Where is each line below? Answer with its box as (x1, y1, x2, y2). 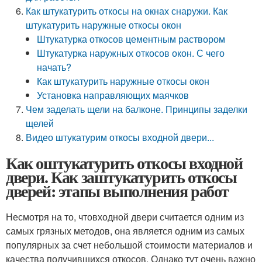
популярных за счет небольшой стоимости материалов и (6, 238, 253, 251)
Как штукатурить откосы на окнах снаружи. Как (26, 4, 228, 18)
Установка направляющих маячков (37, 88, 189, 102)
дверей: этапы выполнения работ (6, 179, 229, 203)
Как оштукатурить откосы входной (6, 151, 243, 175)
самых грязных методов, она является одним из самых (6, 224, 244, 237)
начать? (37, 60, 72, 74)
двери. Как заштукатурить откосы (6, 165, 237, 189)
